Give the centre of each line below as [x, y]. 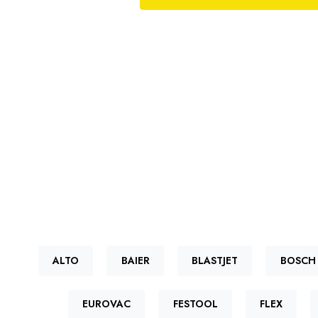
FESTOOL [195, 304]
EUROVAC [106, 304]
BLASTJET [215, 261]
